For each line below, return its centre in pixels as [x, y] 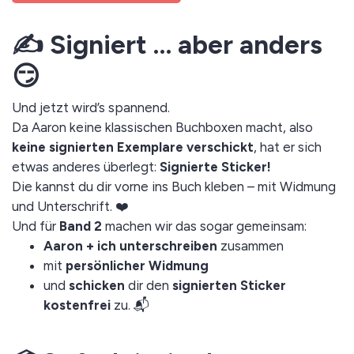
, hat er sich [288, 147]
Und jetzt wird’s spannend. [91, 107]
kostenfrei [77, 305]
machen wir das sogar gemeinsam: [204, 226]
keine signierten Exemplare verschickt [133, 147]
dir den [150, 285]
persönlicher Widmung [137, 265]
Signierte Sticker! [215, 166]
